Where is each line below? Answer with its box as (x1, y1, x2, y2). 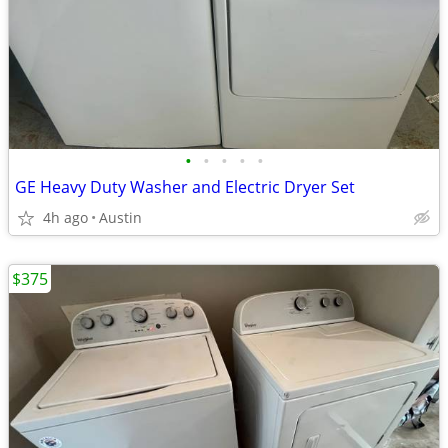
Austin (99, 208, 142, 227)
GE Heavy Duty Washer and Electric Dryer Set (15, 176, 355, 198)
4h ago (43, 208, 88, 227)
